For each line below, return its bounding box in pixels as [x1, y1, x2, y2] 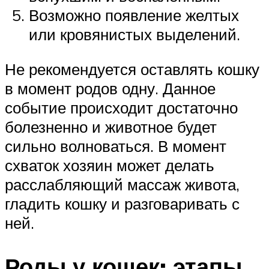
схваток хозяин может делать [5, 155, 214, 175]
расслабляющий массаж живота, [5, 174, 240, 194]
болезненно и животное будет [5, 116, 217, 136]
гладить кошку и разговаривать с [5, 193, 240, 213]
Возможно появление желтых [29, 5, 239, 25]
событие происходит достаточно [5, 97, 238, 117]
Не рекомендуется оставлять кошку [5, 59, 259, 79]
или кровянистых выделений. [29, 25, 240, 44]
